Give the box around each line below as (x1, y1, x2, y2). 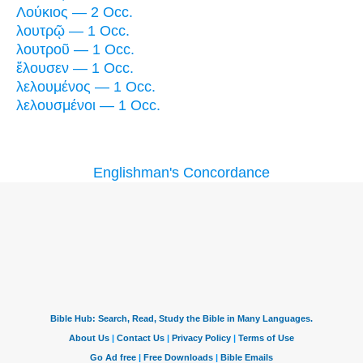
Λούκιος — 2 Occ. (16, 3, 133, 20)
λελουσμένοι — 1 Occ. (16, 96, 160, 113)
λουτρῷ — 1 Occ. (16, 22, 130, 39)
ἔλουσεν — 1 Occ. (16, 59, 134, 76)
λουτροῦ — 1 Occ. (16, 41, 135, 58)
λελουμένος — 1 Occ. (16, 78, 156, 95)
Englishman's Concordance (93, 164, 270, 181)
